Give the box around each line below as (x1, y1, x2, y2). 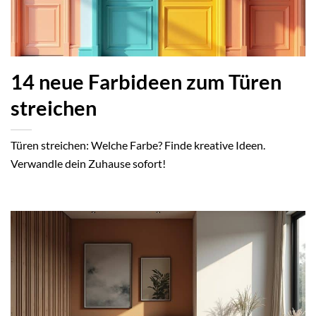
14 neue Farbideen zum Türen (11, 69, 281, 94)
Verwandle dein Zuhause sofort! (11, 156, 166, 170)
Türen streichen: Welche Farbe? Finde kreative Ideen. (11, 138, 265, 152)
